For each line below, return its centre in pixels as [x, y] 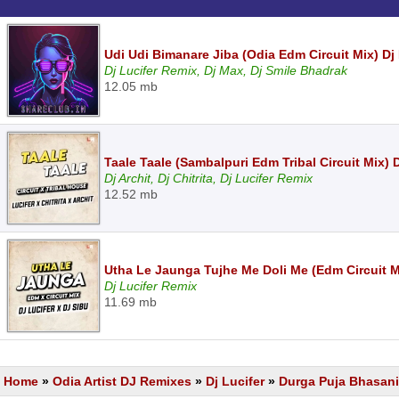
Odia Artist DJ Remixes [122, 381]
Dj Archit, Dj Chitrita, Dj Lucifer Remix [208, 178]
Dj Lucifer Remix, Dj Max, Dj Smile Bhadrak [226, 70]
